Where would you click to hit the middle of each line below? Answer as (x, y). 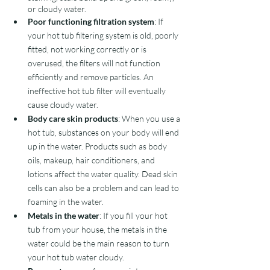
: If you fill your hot (134, 215)
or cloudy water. (57, 9)
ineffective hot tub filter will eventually (98, 91)
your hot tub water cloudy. (78, 257)
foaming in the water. (67, 202)
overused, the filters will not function (95, 63)
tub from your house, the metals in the (98, 229)
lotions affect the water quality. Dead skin (104, 174)
